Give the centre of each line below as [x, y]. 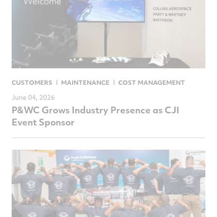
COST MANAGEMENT [152, 82]
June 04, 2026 [33, 97]
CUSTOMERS [32, 82]
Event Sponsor [43, 122]
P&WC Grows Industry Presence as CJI [95, 109]
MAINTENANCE [85, 82]
